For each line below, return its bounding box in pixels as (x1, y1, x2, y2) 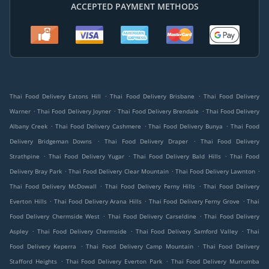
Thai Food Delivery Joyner (37, 107, 111, 116)
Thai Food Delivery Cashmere (55, 122, 141, 131)
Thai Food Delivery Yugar (49, 152, 124, 161)
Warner (10, 107, 31, 116)
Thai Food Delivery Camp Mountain (86, 242, 193, 251)
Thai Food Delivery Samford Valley (135, 227, 238, 236)
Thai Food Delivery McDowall (10, 182, 97, 191)
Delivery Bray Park (10, 167, 62, 176)
